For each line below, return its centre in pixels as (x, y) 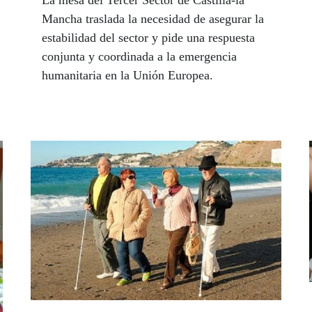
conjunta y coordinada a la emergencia (139, 57)
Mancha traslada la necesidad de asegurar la (153, 19)
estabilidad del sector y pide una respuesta (148, 38)
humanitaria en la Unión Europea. (127, 76)
